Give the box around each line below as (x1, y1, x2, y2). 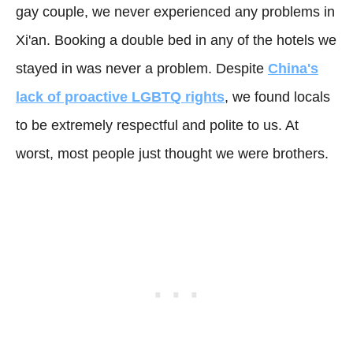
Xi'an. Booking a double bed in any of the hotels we (16, 32, 336, 48)
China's (268, 61, 318, 76)
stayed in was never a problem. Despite (16, 61, 268, 76)
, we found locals (225, 89, 330, 105)
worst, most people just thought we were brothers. (16, 146, 329, 162)
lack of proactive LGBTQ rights (16, 89, 225, 105)
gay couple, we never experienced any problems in (16, 4, 335, 20)
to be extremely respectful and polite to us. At (16, 117, 299, 133)
